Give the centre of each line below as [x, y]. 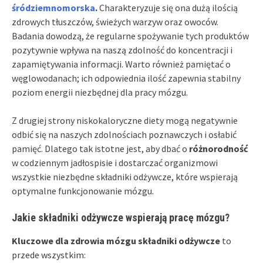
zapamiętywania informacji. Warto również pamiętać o [121, 64]
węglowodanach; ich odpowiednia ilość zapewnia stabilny [126, 78]
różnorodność [218, 148]
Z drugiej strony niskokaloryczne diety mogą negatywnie [125, 120]
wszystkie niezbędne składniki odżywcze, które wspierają [125, 176]
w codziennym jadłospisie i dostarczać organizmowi [115, 162]
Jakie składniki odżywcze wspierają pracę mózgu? [121, 217]
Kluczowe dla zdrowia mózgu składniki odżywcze [116, 240]
